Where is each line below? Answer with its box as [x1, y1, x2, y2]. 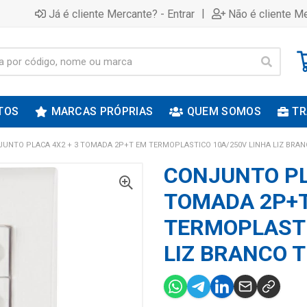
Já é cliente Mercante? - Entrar [49, 7, 195, 21]
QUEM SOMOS [186, 105, 261, 118]
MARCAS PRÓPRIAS [51, 105, 153, 118]
